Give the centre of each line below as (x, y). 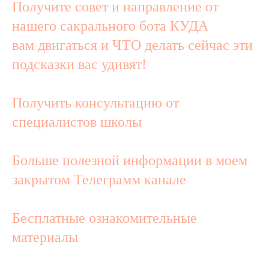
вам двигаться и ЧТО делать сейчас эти (132, 45)
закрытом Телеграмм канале (99, 180)
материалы (45, 237)
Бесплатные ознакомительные (104, 218)
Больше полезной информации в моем (130, 160)
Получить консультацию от (95, 103)
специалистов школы (77, 122)
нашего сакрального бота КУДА (110, 26)
